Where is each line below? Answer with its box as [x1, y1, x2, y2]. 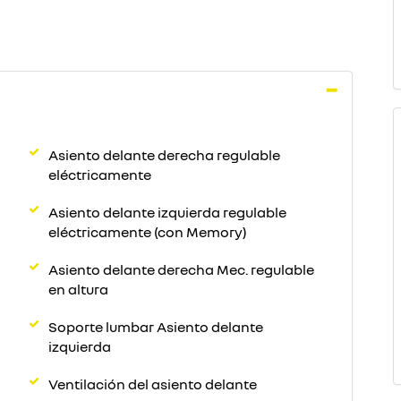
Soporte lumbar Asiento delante [48, 318, 263, 336]
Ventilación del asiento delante [48, 375, 257, 393]
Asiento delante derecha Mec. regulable [48, 260, 314, 278]
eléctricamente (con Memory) [48, 223, 247, 241]
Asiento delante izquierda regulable [48, 203, 286, 221]
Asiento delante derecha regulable [48, 146, 280, 164]
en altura [48, 280, 108, 298]
